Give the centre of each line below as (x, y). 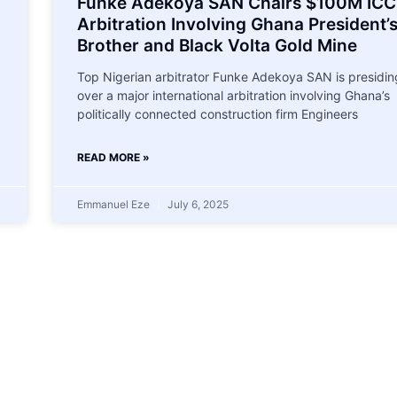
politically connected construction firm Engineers (217, 113)
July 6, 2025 (196, 204)
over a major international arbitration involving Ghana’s (233, 95)
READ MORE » (113, 157)
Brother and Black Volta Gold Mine (217, 45)
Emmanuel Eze (114, 204)
